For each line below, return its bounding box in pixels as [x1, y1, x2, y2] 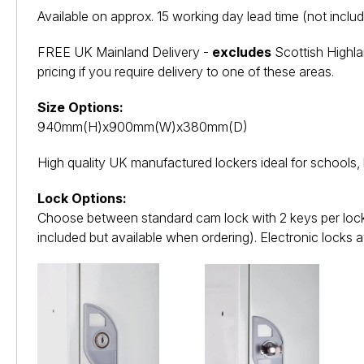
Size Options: [37, 99, 123, 116]
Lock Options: [37, 190, 127, 207]
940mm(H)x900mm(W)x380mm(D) [37, 119, 248, 136]
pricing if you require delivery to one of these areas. [37, 63, 334, 80]
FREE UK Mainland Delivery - [37, 44, 212, 61]
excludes [212, 44, 271, 61]
